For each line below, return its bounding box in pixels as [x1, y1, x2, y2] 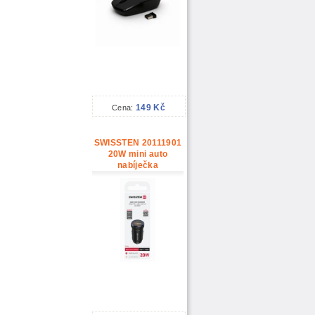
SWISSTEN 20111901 [94, 138, 182, 148]
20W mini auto [108, 149, 168, 160]
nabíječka [117, 160, 159, 171]
